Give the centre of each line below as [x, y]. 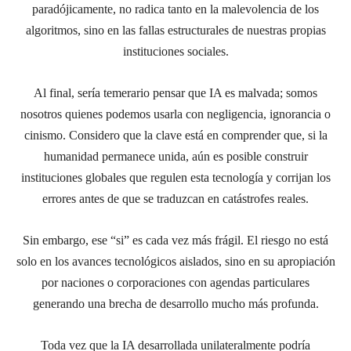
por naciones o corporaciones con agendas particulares [175, 282]
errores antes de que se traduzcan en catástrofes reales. [175, 198]
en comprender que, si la [267, 135]
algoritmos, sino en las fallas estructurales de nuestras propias [175, 30]
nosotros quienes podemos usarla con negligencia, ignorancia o [175, 114]
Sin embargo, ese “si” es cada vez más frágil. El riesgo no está [175, 240]
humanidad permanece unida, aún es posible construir [175, 156]
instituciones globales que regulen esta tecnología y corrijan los [175, 177]
